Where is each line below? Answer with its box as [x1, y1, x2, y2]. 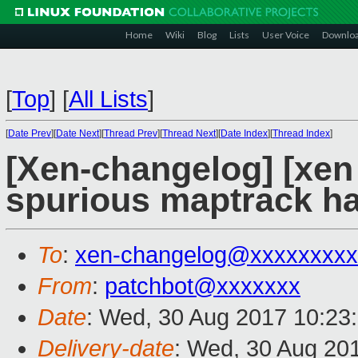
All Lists [69, 86, 148, 112]
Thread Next [162, 128, 216, 139]
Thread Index [272, 128, 330, 139]
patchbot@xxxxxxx [105, 273, 300, 300]
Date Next [56, 128, 99, 139]
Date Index [221, 128, 268, 139]
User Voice [262, 29, 309, 41]
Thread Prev [104, 128, 157, 139]
